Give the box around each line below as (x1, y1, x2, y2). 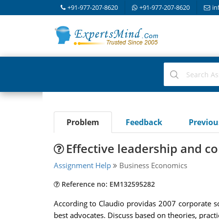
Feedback (125, 117, 162, 128)
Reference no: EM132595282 (59, 179, 155, 189)
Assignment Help (53, 160, 111, 170)
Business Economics (117, 160, 187, 170)
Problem (66, 117, 99, 128)
